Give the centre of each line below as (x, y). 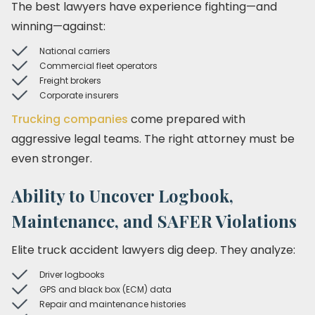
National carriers (75, 51)
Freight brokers (70, 81)
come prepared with (188, 119)
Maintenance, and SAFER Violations (154, 221)
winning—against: (58, 26)
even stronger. (52, 159)
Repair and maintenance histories (113, 304)
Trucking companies (71, 119)
